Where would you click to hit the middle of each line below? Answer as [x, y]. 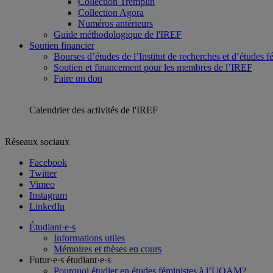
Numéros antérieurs [115, 23]
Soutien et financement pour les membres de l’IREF [153, 67]
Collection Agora [111, 12]
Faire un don [78, 78]
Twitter [43, 173]
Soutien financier [62, 45]
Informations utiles [89, 238]
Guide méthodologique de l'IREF [118, 34]
